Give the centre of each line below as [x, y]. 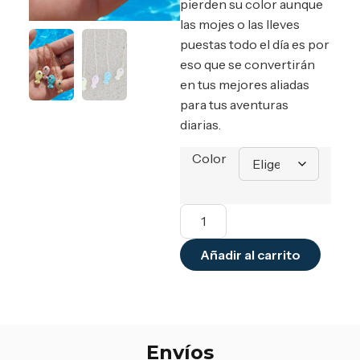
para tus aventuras [234, 105]
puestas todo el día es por [255, 45]
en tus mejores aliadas [245, 85]
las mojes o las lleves [240, 25]
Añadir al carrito [250, 254]
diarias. [200, 125]
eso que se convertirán [247, 65]
